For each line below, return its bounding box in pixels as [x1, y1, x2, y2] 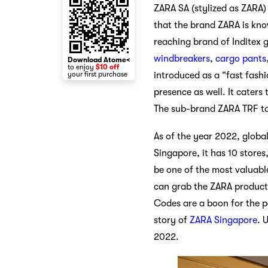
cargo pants [215, 53, 266, 65]
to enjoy [68, 63, 96, 71]
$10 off [96, 63, 119, 71]
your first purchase [68, 70, 127, 78]
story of [154, 215, 190, 226]
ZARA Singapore [190, 215, 257, 226]
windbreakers [154, 53, 210, 65]
